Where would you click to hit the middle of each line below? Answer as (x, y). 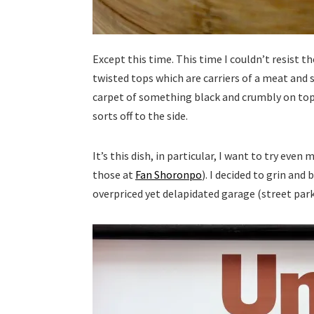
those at (114, 175)
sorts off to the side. (140, 116)
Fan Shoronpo (169, 175)
